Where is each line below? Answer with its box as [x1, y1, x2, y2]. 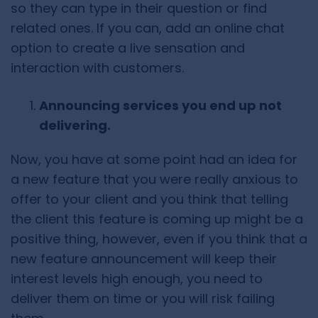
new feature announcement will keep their [11, 250, 277, 268]
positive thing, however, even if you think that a [11, 230, 307, 248]
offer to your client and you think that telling [11, 190, 288, 209]
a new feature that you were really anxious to [11, 170, 298, 189]
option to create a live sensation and [11, 39, 245, 57]
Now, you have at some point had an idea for [11, 150, 297, 169]
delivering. [39, 116, 111, 135]
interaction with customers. [11, 59, 184, 77]
